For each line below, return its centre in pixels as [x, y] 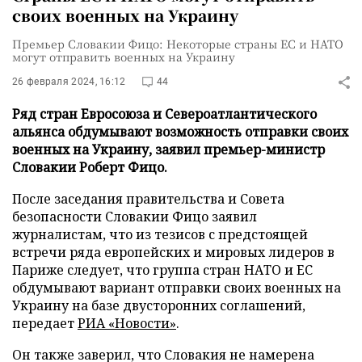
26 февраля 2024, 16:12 [69, 82]
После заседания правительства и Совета [148, 199]
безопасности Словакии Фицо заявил [135, 217]
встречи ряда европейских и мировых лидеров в [173, 252]
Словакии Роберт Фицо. [90, 167]
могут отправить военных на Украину [124, 57]
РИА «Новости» [127, 323]
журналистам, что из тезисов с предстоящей [160, 234]
